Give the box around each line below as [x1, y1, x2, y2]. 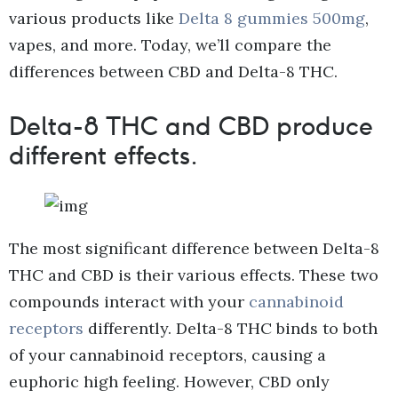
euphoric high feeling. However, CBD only [9, 371, 330, 393]
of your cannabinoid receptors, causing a [9, 345, 326, 366]
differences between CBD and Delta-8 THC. [9, 61, 338, 83]
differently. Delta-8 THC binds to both [84, 318, 378, 339]
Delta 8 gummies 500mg [179, 8, 365, 29]
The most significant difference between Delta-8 [9, 238, 379, 259]
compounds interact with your [9, 291, 249, 313]
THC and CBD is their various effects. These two [9, 265, 378, 286]
